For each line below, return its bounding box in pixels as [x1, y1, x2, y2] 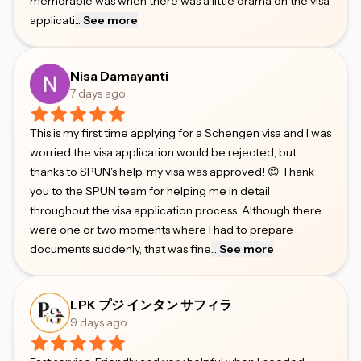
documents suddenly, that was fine [30, 242, 211, 256]
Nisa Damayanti [70, 68, 168, 84]
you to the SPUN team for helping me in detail [30, 184, 270, 198]
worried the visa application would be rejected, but [30, 145, 297, 160]
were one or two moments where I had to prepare [30, 222, 293, 237]
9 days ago [70, 315, 127, 330]
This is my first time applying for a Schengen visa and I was [30, 126, 331, 140]
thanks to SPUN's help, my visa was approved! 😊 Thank [30, 164, 314, 179]
